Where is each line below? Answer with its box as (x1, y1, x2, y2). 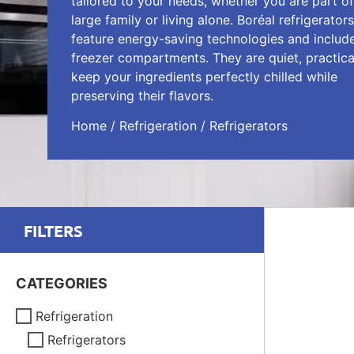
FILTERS (24, 220, 83, 241)
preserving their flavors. (71, 87, 213, 104)
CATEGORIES (16, 275, 107, 292)
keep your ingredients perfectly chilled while (71, 68, 337, 85)
